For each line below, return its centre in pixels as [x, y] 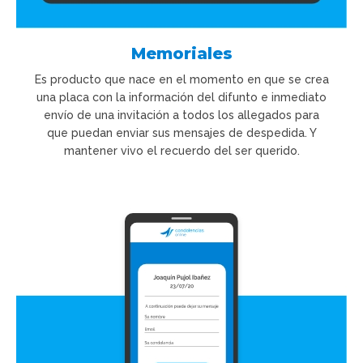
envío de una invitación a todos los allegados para [181, 115]
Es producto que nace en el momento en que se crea [181, 79]
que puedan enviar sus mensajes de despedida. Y [181, 132]
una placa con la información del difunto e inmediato [181, 97]
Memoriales [181, 53]
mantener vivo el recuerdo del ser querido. [181, 150]
